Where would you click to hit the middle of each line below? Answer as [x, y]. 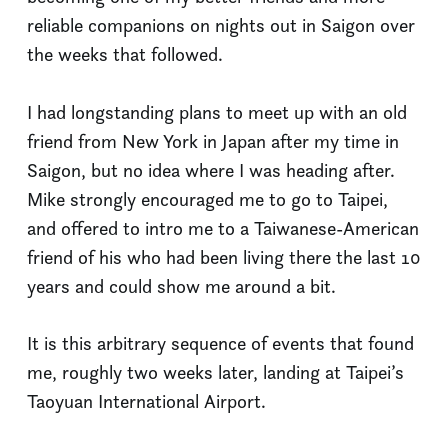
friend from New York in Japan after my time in [213, 141]
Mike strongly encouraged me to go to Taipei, [207, 199]
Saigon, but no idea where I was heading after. [211, 170]
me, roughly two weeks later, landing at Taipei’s [215, 373]
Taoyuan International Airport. [146, 402]
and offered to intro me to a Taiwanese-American [223, 228]
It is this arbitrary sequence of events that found [220, 344]
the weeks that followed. [125, 55]
